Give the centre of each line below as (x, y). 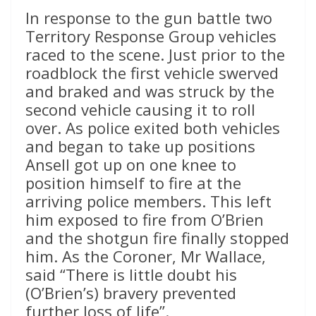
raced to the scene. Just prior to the (155, 54)
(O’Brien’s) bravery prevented (131, 292)
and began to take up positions (140, 146)
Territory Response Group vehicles (151, 36)
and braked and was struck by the (150, 91)
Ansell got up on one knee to (131, 164)
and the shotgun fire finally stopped (157, 237)
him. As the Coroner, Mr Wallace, (146, 256)
